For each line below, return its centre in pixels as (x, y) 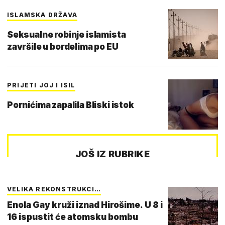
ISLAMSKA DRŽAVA (42, 15)
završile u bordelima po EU (63, 46)
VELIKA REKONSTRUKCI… (54, 189)
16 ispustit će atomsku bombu (73, 217)
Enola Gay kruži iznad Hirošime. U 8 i (85, 205)
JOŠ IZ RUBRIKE (113, 154)
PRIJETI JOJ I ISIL (41, 85)
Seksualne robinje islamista (67, 34)
